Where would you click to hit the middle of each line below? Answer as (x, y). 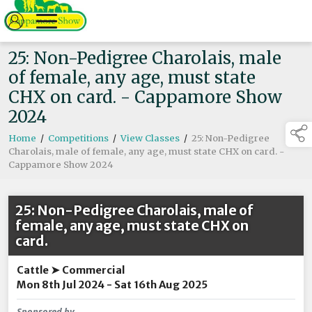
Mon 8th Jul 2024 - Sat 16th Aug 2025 (112, 285)
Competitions (78, 139)
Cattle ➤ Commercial (71, 270)
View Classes (150, 139)
